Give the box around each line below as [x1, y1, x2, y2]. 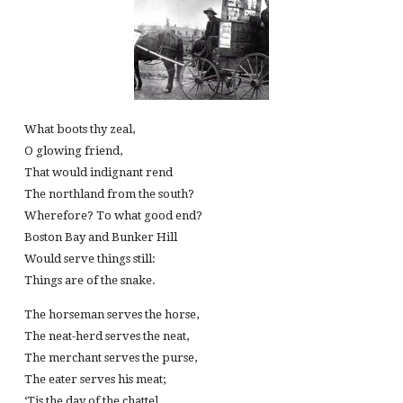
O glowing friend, [23, 143, 122, 157]
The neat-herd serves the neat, [23, 328, 189, 343]
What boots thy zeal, [23, 121, 135, 136]
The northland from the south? [23, 186, 194, 201]
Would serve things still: [23, 251, 156, 265]
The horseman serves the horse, [23, 307, 199, 321]
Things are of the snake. [23, 273, 156, 287]
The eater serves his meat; [23, 372, 166, 386]
